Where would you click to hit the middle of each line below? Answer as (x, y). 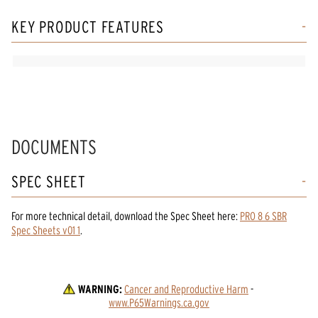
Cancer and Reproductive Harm (186, 289)
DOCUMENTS (54, 147)
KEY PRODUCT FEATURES (88, 27)
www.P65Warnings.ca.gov (159, 302)
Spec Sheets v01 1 (46, 230)
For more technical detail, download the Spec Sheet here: (125, 215)
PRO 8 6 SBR (263, 215)
